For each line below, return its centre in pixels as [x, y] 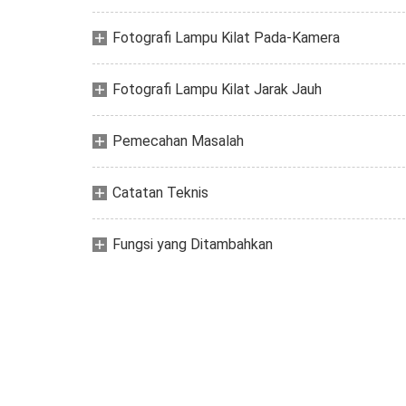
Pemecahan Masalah [178, 141]
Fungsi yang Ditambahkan [193, 244]
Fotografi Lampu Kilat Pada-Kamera [226, 38]
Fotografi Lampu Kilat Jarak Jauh [217, 89]
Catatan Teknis [160, 193]
